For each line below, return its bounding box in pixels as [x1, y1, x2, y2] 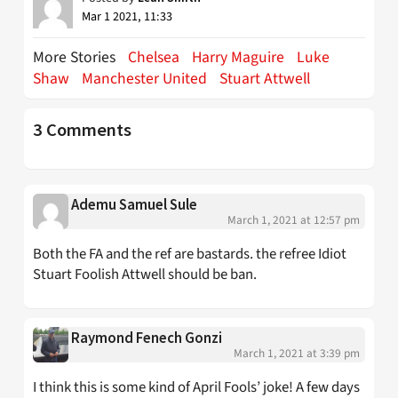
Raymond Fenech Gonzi [71, 329, 222, 348]
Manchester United [82, 67, 207, 90]
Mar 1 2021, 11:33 [82, 7, 172, 26]
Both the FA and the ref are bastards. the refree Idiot [33, 243, 346, 265]
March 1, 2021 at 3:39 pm [234, 345, 360, 362]
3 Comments [33, 117, 131, 141]
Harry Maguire [192, 45, 284, 68]
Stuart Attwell [219, 67, 310, 90]
